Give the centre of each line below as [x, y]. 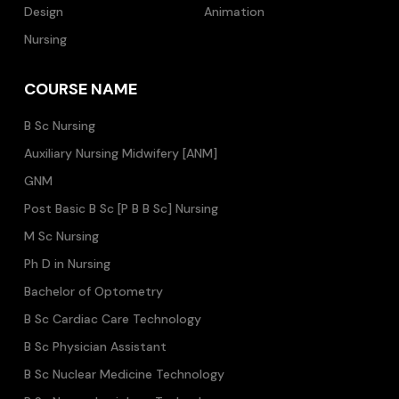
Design [44, 12]
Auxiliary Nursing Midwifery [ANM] [121, 153]
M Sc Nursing [61, 236]
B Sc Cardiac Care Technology [113, 319]
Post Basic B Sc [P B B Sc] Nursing [121, 208]
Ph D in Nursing [67, 264]
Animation [234, 12]
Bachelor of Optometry [94, 291]
